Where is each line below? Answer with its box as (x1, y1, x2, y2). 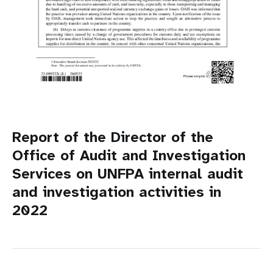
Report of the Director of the (12, 127, 213, 147)
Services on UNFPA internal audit (12, 163, 243, 183)
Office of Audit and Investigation (12, 145, 246, 165)
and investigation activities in (12, 182, 221, 202)
